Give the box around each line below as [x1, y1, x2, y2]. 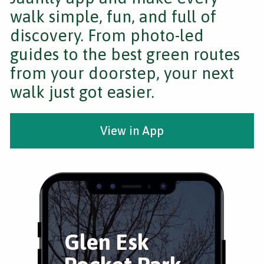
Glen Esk [64, 229, 149, 255]
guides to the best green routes [10, 45, 240, 64]
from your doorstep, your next [10, 64, 234, 82]
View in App [100, 124, 164, 137]
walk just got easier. [10, 82, 154, 101]
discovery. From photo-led [10, 26, 204, 45]
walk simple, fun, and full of [10, 7, 216, 26]
